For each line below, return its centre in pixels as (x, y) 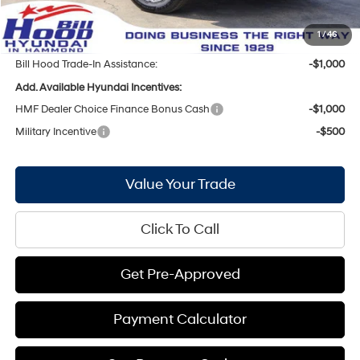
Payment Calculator (180, 319)
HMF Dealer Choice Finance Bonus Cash (113, 109)
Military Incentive (56, 131)
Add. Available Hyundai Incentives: (99, 87)
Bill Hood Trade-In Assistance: (87, 64)
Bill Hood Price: (52, 27)
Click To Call (180, 229)
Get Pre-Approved (180, 274)
